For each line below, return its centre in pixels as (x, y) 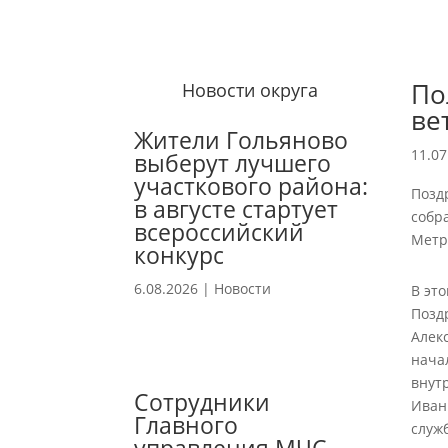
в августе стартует (236, 209)
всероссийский (219, 232)
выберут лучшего (233, 163)
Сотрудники (202, 402)
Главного (186, 425)
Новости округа (249, 90)
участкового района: (251, 186)
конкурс (179, 255)
